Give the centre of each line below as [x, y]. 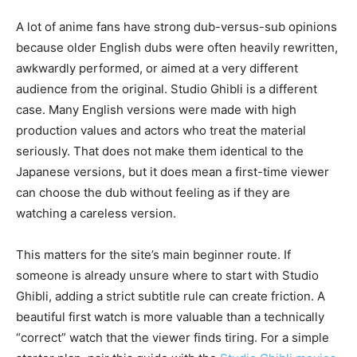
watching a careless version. [96, 214]
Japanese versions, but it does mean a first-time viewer [173, 172]
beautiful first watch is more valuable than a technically [170, 317]
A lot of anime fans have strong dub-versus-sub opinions [177, 27]
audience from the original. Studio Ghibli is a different [167, 89]
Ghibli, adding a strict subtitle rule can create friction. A [171, 296]
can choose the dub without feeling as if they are [153, 193]
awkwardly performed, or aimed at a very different [157, 69]
